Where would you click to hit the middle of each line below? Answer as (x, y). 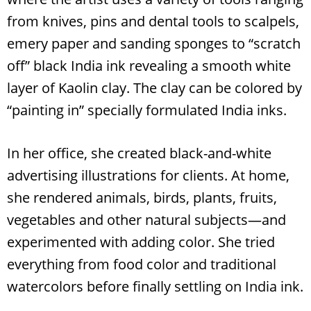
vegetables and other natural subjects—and (146, 219)
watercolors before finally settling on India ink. (155, 286)
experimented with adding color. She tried (141, 242)
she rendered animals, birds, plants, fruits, (142, 197)
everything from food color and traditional (142, 264)
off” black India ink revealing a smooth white (149, 65)
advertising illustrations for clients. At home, (148, 175)
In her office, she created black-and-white (139, 153)
